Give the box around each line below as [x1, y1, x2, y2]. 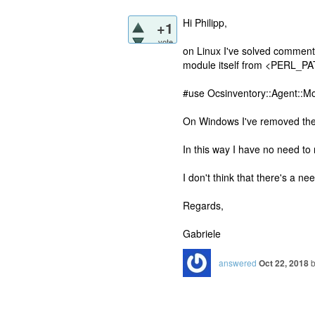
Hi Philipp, [183, 15, 227, 30]
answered [219, 256, 257, 269]
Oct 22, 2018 [259, 256, 309, 269]
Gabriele [183, 226, 221, 240]
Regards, [183, 198, 224, 212]
